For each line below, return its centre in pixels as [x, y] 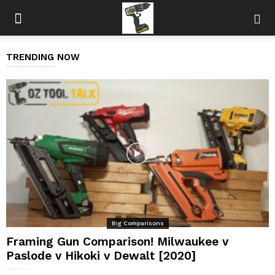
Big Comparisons [137, 223]
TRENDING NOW [43, 57]
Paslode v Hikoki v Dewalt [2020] [101, 256]
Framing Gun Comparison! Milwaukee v [117, 242]
